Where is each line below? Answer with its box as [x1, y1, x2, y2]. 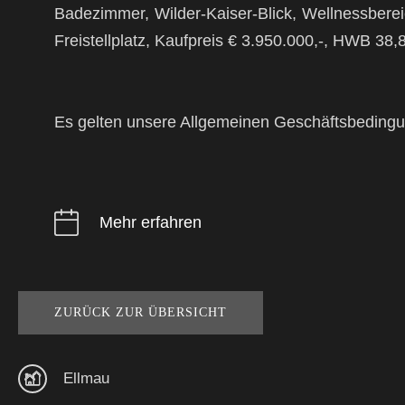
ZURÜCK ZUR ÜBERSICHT [54, 305, 227, 319]
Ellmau [63, 369, 109, 387]
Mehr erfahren [99, 212, 202, 231]
